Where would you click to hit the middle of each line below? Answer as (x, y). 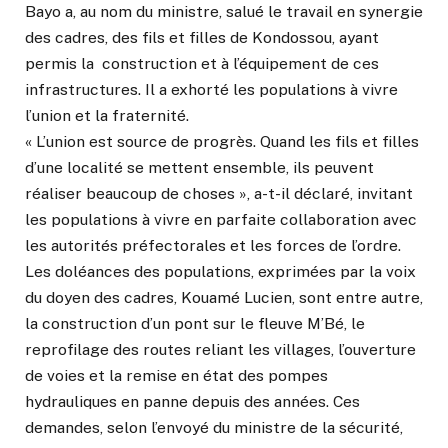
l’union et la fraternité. (107, 116)
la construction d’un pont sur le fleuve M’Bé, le (195, 324)
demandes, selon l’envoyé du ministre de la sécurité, (214, 428)
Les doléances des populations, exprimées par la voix (220, 272)
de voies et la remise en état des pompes (176, 376)
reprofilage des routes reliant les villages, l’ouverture (220, 350)
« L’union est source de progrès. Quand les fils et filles (222, 142)
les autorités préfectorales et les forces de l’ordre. (213, 246)
